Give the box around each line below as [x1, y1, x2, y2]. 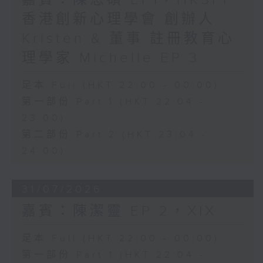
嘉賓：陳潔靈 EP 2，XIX [21, 203, 217, 220]
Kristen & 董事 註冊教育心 [21, 31, 235, 48]
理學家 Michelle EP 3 [21, 50, 200, 67]
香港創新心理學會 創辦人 [21, 11, 215, 28]
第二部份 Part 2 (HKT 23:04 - [21, 129, 208, 141]
